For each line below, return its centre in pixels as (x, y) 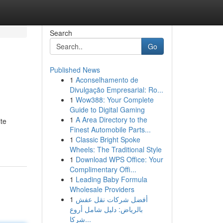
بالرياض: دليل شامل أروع (106, 209)
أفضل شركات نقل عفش (111, 199)
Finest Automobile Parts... (110, 129)
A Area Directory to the (111, 119)
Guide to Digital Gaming (107, 110)
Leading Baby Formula (111, 179)
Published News (75, 70)
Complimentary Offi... (103, 169)
